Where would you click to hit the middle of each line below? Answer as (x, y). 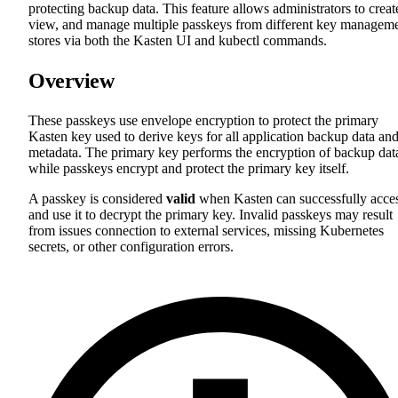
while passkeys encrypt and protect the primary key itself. (189, 169)
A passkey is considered (97, 199)
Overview (72, 81)
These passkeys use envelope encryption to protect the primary (203, 121)
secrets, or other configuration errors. (131, 247)
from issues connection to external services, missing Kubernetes (206, 231)
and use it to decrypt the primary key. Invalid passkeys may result (211, 215)
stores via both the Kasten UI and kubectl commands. (178, 41)
